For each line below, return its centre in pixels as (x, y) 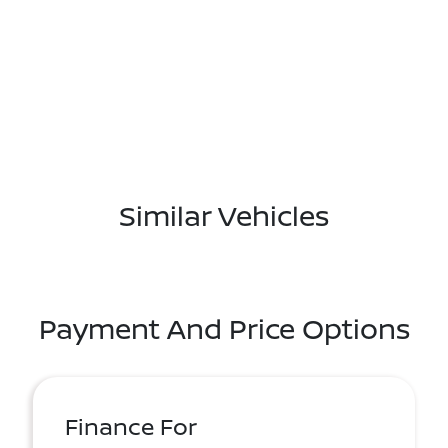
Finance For (131, 426)
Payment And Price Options (224, 327)
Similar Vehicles (224, 214)
